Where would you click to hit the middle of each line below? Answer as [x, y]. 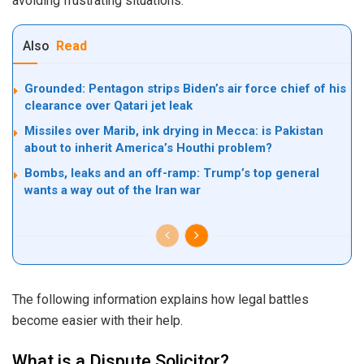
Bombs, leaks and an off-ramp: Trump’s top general [172, 173]
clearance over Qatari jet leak [108, 105]
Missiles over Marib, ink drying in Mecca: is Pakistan [174, 130]
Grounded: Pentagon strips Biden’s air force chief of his [185, 88]
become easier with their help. [97, 320]
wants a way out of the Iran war [113, 190]
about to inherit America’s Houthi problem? [148, 147]
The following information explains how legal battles [160, 299]
